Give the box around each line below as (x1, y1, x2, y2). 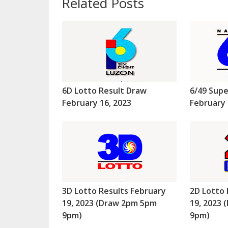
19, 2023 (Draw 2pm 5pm (62, 197, 157, 209)
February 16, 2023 (62, 97, 131, 109)
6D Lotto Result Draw (62, 85, 147, 97)
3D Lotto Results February (62, 185, 166, 197)
